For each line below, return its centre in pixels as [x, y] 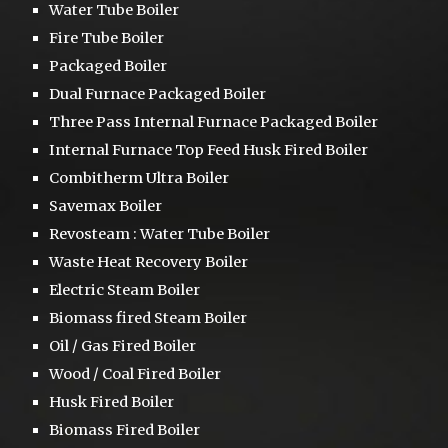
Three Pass [92, 121]
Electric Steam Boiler [125, 289]
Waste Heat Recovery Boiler [149, 261]
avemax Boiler [110, 205]
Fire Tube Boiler [107, 37]
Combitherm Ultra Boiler [139, 177]
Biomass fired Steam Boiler [148, 317]
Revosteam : [95, 233]
